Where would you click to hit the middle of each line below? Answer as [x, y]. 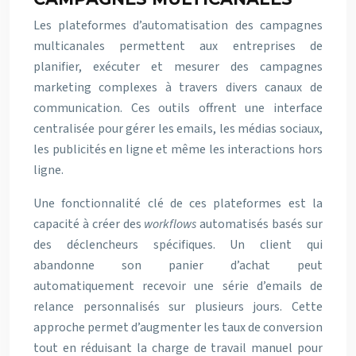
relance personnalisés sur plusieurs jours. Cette [178, 307]
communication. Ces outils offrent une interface [178, 108]
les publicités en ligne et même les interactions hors [178, 149]
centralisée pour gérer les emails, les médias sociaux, [178, 129]
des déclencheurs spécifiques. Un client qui [178, 245]
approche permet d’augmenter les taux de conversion [178, 327]
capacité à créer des [89, 224]
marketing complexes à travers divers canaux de [178, 87]
